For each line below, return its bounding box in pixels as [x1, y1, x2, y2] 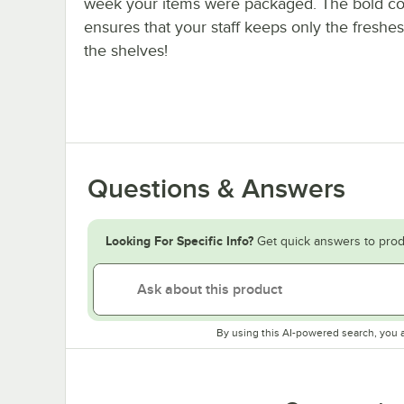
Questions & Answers [87, 173, 345, 205]
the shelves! [84, 41, 168, 60]
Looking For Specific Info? [106, 234, 253, 249]
